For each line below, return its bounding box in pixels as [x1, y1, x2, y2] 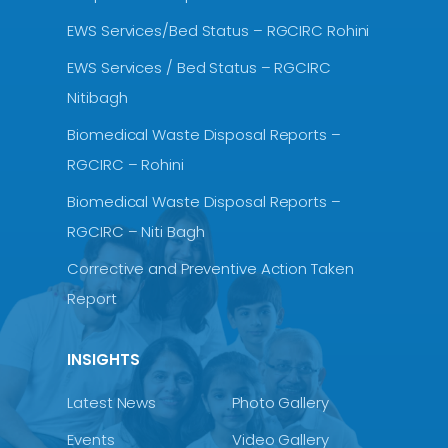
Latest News [67, 392, 157, 413]
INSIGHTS [67, 349, 141, 370]
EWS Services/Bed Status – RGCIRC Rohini [67, 20, 370, 41]
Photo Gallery [232, 392, 329, 413]
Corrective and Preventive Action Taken [67, 258, 354, 279]
